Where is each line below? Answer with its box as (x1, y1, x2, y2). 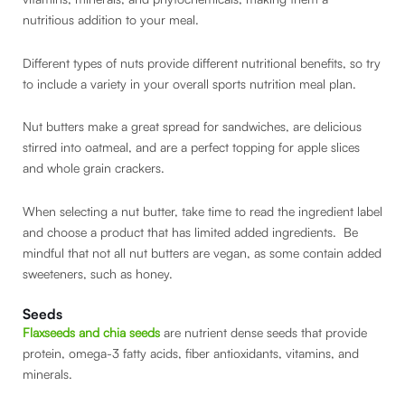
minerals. (23, 366, 76, 382)
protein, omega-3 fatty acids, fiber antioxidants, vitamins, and (23, 345, 359, 362)
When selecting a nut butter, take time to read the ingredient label (23, 202, 382, 219)
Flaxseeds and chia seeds (23, 325, 160, 341)
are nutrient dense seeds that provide (160, 325, 367, 341)
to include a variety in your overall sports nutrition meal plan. (23, 75, 356, 91)
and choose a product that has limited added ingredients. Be (23, 223, 358, 240)
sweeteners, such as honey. (23, 265, 173, 281)
